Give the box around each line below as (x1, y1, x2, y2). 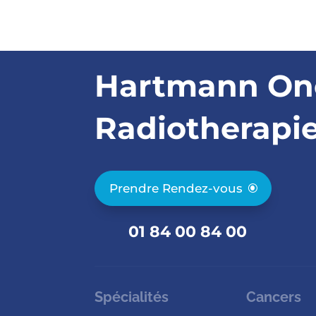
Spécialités (95, 288, 169, 306)
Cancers (246, 288, 305, 306)
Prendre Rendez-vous (109, 181, 243, 196)
